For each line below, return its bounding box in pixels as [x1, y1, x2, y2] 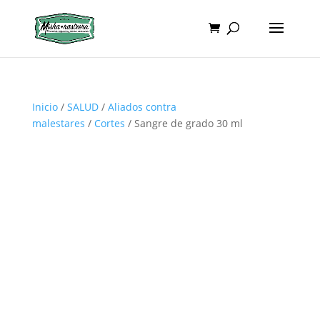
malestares [31, 116, 85, 130]
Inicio [31, 100, 58, 114]
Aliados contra [107, 100, 176, 114]
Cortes [94, 116, 125, 130]
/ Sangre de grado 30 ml [124, 116, 243, 130]
